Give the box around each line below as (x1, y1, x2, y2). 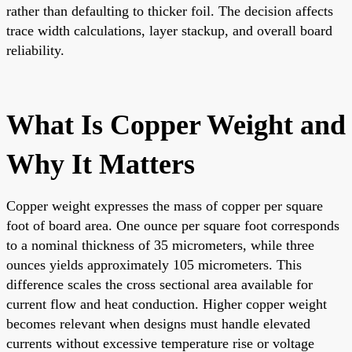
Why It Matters (6, 148, 195, 180)
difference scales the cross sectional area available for (6, 276, 313, 292)
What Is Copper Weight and (6, 108, 346, 141)
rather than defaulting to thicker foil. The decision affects (6, 2, 333, 19)
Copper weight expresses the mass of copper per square (6, 197, 323, 214)
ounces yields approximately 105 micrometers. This (6, 256, 302, 273)
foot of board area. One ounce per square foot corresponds (6, 217, 339, 233)
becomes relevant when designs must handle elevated (6, 315, 310, 332)
